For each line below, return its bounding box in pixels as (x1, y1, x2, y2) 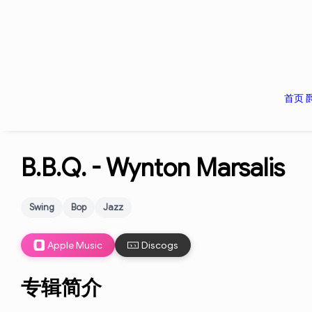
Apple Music (47, 239, 102, 251)
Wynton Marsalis (106, 153, 285, 183)
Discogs (141, 239, 178, 251)
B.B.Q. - (21, 153, 106, 183)
